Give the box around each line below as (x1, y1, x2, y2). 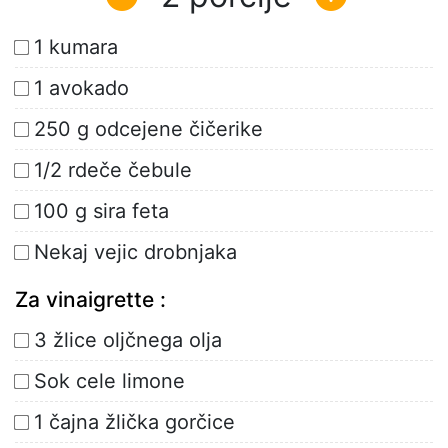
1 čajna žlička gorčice (34, 410, 235, 435)
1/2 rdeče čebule (34, 158, 192, 183)
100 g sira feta (34, 199, 169, 224)
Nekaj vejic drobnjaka (34, 240, 237, 265)
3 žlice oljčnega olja (34, 328, 222, 353)
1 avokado (34, 76, 129, 101)
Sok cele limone (34, 369, 185, 394)
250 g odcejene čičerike (34, 117, 263, 142)
